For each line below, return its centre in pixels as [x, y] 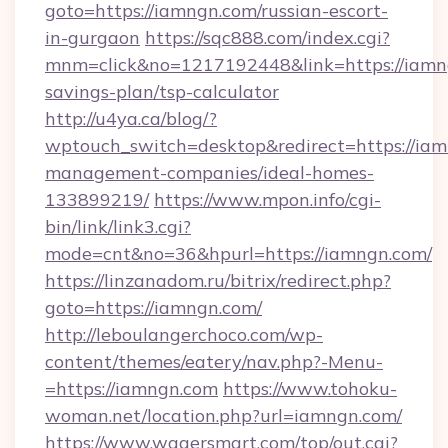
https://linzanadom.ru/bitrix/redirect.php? [218, 280]
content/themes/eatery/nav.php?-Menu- [214, 361]
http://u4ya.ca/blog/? [131, 118]
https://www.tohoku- [310, 388]
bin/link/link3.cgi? [118, 226]
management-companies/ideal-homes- [209, 172]
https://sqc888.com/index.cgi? [267, 37]
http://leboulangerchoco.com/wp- [184, 334]
